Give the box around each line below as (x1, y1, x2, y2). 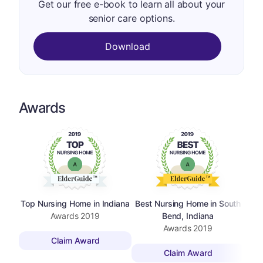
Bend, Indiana (161, 210, 214, 221)
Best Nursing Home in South (134, 198, 241, 208)
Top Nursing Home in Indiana (21, 198, 130, 208)
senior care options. (88, 12, 175, 24)
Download (104, 41, 150, 52)
